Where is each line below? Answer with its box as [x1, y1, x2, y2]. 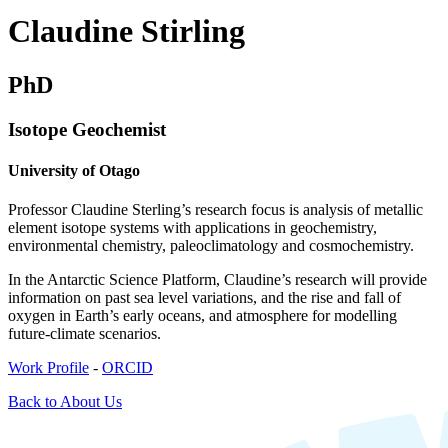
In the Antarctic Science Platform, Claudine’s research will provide [8, 271, 427, 289]
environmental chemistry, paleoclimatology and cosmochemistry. [8, 237, 414, 255]
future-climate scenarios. [8, 325, 161, 343]
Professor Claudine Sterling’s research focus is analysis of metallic [8, 201, 423, 219]
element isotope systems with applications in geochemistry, [8, 219, 377, 237]
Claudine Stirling [8, 13, 245, 50]
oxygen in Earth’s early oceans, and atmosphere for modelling [8, 307, 397, 325]
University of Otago [8, 162, 140, 180]
